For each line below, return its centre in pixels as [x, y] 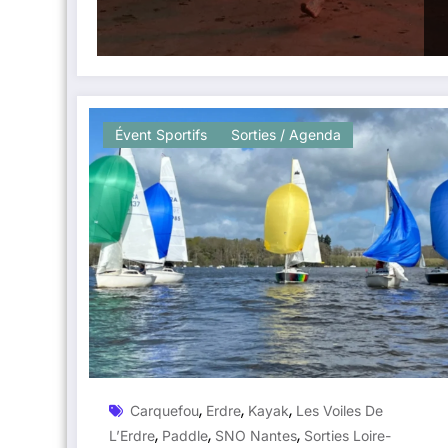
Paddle [185, 435]
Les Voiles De [339, 410]
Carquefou [164, 410]
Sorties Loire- [347, 435]
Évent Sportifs [161, 134]
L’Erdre [132, 435]
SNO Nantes [256, 435]
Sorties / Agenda [286, 134]
